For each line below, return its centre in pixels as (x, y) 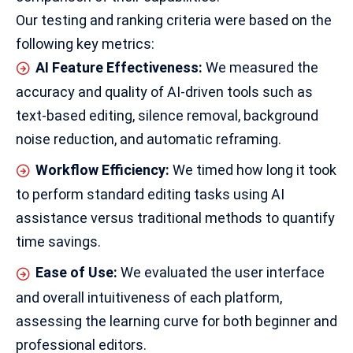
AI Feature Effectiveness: (119, 67)
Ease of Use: (76, 273)
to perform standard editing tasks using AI (150, 195)
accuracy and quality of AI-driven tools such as (164, 92)
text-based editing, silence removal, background (167, 116)
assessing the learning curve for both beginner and (176, 321)
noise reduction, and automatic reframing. (149, 139)
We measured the (260, 67)
